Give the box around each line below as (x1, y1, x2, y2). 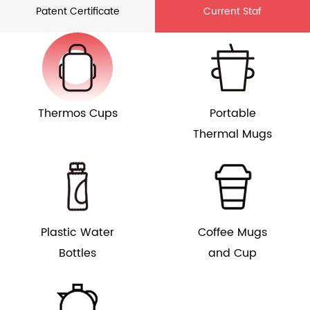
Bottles (59, 244, 96, 263)
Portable (209, 104, 256, 123)
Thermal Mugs (193, 125, 272, 144)
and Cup (208, 244, 257, 263)
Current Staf (203, 3, 262, 20)
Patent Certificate (35, 3, 120, 20)
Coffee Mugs (198, 224, 267, 242)
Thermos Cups (37, 104, 118, 123)
